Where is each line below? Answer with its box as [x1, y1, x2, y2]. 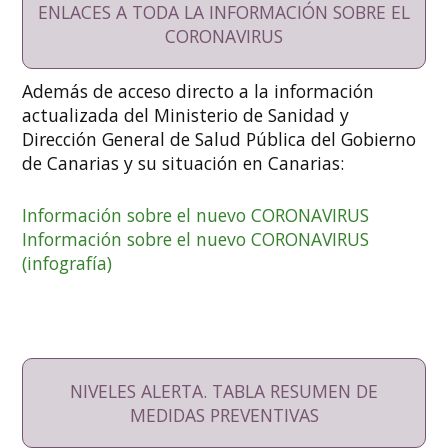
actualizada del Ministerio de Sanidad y [22, 103, 350, 128]
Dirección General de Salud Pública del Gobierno [22, 127, 417, 152]
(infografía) [22, 251, 113, 276]
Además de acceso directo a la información [22, 79, 375, 104]
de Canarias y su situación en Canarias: [22, 151, 345, 176]
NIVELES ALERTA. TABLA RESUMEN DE [70, 379, 378, 404]
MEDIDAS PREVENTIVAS [129, 403, 319, 428]
